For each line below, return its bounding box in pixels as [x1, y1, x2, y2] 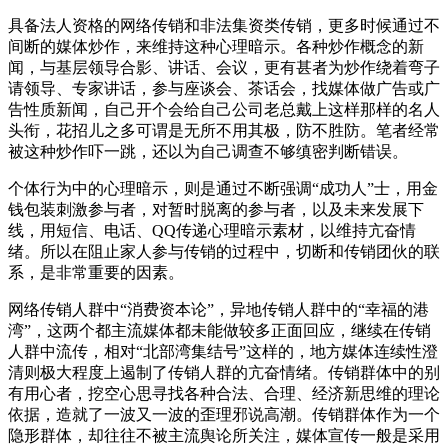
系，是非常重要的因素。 [8, 263, 184, 281]
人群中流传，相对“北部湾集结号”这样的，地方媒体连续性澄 [8, 342, 438, 360]
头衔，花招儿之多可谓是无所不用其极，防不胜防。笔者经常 [8, 121, 440, 139]
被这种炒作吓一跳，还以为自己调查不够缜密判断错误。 [8, 142, 408, 160]
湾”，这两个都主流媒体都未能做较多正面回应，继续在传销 [8, 321, 431, 339]
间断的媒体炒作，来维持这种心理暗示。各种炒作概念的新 [8, 37, 424, 55]
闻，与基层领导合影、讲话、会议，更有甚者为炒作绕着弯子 [8, 58, 440, 76]
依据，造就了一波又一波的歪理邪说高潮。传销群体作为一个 [8, 405, 440, 423]
